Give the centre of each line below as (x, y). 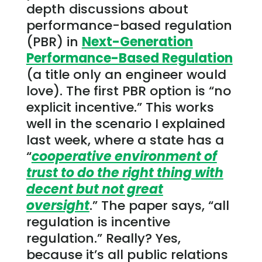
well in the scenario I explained (125, 123)
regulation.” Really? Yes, (103, 238)
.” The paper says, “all (159, 205)
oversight (58, 205)
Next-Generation (137, 42)
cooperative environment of (124, 156)
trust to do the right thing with (125, 173)
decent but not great (94, 189)
